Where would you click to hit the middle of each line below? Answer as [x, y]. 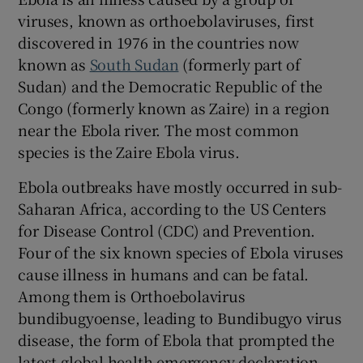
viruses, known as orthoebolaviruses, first [167, 20]
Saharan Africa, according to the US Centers [172, 208]
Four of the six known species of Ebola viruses [181, 252]
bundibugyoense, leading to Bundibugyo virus [180, 317]
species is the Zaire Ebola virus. [129, 151]
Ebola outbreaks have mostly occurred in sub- [180, 186]
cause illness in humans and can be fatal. [164, 273]
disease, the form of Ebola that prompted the [176, 339]
